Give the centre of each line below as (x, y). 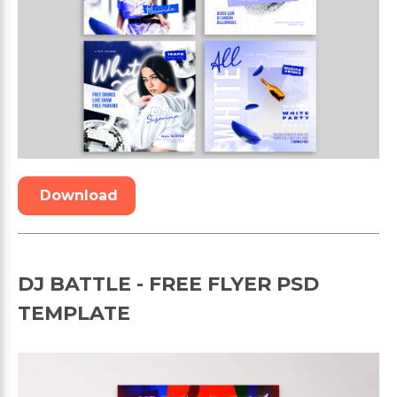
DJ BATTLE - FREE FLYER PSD (168, 284)
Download (79, 196)
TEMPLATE (74, 314)
